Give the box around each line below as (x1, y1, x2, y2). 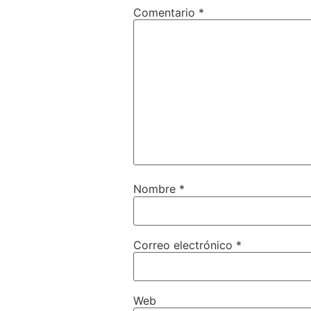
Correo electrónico (133, 237, 236, 252)
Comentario (133, 5, 199, 19)
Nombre (133, 182, 179, 196)
